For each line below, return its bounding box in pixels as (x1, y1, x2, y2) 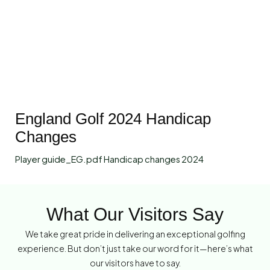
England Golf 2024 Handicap (15, 110, 211, 128)
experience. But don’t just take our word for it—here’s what (17, 243, 253, 254)
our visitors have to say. (89, 257, 181, 269)
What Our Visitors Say (46, 204, 224, 225)
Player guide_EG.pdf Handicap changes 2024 (15, 154, 204, 165)
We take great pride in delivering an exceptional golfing (25, 228, 245, 240)
